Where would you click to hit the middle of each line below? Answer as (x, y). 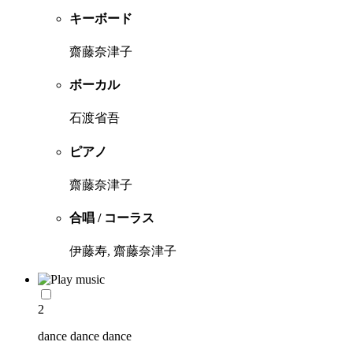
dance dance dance (85, 336)
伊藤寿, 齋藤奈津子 (123, 251)
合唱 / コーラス (112, 218)
